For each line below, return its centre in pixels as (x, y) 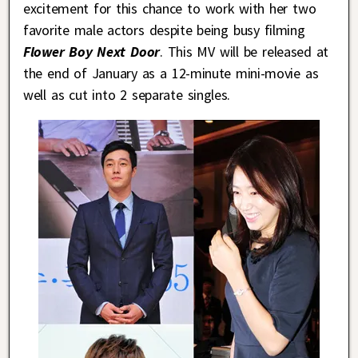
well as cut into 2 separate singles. (127, 94)
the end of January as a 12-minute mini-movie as (171, 73)
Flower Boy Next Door (91, 51)
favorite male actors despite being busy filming (164, 30)
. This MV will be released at (244, 51)
